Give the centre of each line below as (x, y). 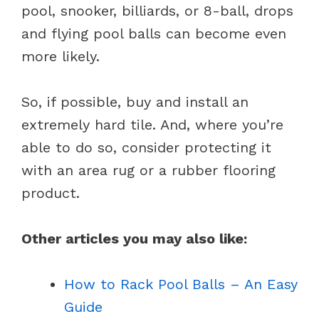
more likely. (63, 56)
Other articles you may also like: (134, 238)
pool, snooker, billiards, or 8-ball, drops (157, 10)
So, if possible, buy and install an (135, 101)
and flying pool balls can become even (154, 33)
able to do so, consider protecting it (146, 147)
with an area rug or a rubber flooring (148, 170)
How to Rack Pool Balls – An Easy (181, 284)
